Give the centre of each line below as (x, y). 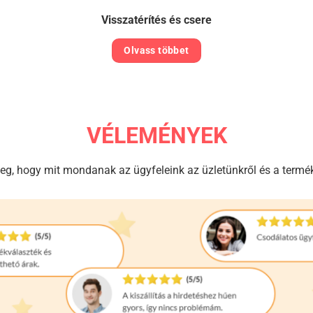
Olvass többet (156, 50)
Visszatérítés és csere (156, 20)
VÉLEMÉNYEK (156, 135)
